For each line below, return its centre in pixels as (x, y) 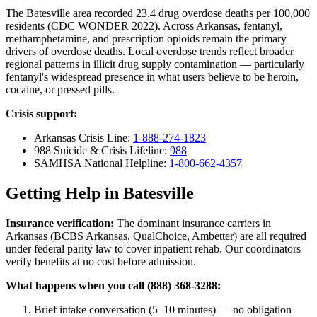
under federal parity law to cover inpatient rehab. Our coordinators (153, 249)
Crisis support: (41, 114)
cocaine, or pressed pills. (60, 90)
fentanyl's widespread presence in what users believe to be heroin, (152, 77)
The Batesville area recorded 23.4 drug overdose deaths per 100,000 (158, 13)
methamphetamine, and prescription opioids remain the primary (146, 39)
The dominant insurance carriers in (192, 224)
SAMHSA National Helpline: (102, 163)
